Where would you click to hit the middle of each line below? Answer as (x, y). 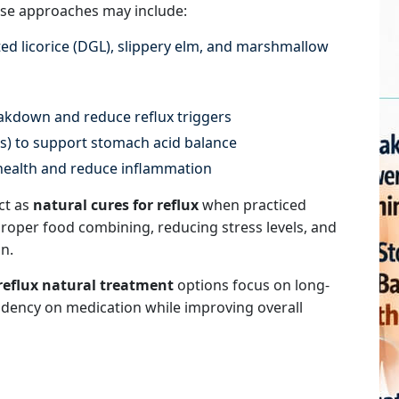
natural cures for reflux (116, 205)
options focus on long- (252, 285)
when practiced (252, 205)
